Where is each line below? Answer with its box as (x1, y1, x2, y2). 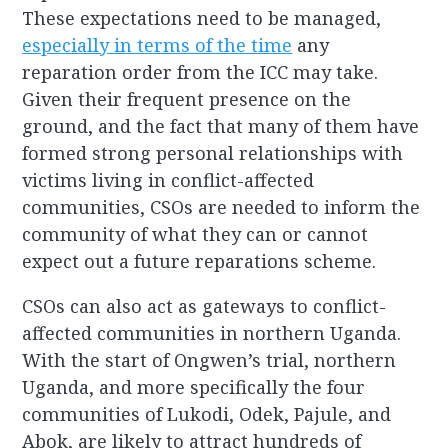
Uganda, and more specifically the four (22, 375, 366, 400)
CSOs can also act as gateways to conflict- (22, 294, 387, 319)
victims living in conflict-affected (22, 168, 315, 193)
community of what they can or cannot (22, 222, 369, 247)
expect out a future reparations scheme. (22, 249, 377, 274)
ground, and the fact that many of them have (22, 114, 420, 139)
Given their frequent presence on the (22, 87, 352, 112)
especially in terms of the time (22, 33, 293, 58)
